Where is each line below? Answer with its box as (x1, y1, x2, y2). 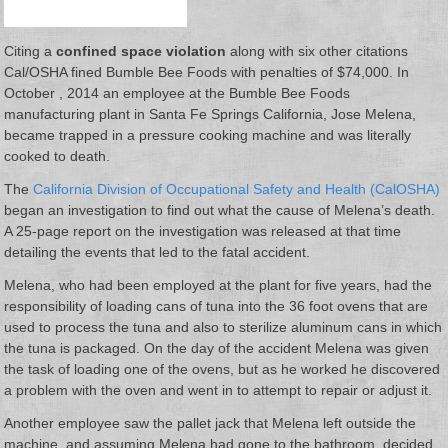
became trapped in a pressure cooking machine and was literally (4, 127, 412, 144)
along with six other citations (226, 43, 409, 60)
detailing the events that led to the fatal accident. (4, 244, 311, 261)
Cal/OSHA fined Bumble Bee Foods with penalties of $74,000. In (4, 64, 410, 81)
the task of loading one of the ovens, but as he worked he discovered (4, 361, 441, 378)
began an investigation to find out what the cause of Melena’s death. (4, 202, 436, 219)
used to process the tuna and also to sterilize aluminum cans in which (4, 319, 443, 336)
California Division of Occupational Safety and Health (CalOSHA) (33, 181, 441, 198)
